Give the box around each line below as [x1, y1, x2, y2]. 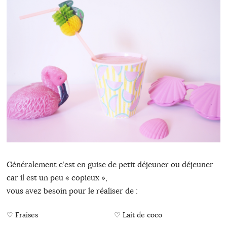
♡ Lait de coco [113, 210, 162, 220]
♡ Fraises [6, 210, 38, 220]
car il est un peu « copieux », [6, 173, 107, 183]
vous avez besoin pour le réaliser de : [6, 186, 138, 196]
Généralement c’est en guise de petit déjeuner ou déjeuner [6, 160, 213, 170]
